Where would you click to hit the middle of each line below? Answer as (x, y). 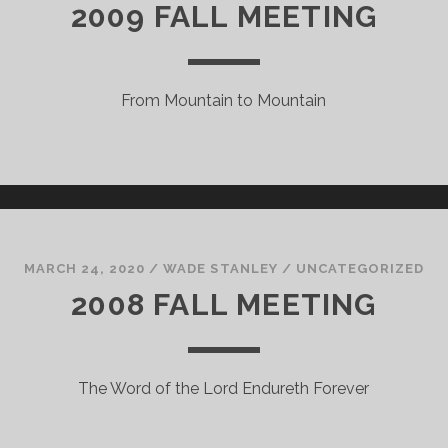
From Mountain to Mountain (224, 100)
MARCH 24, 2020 (84, 268)
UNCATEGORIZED (360, 268)
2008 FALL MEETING (224, 304)
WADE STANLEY (220, 268)
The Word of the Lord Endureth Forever (224, 388)
